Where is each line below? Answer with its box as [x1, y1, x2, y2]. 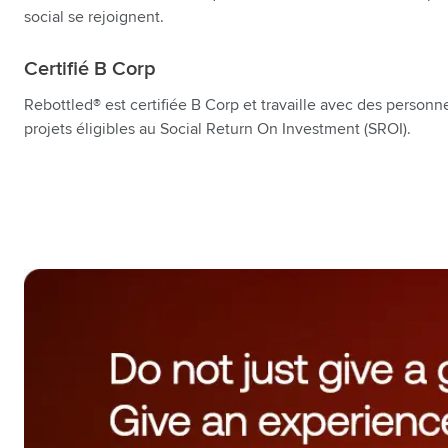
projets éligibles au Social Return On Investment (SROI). [24, 120, 411, 137]
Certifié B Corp [24, 58, 156, 79]
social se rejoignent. [24, 8, 164, 25]
